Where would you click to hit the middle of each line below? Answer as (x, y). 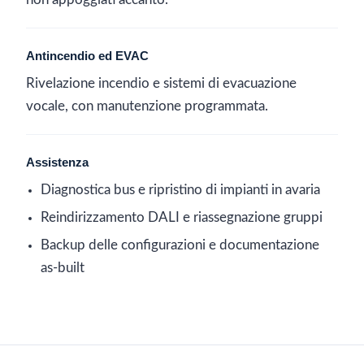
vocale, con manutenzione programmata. (147, 106)
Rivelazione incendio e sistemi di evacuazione (161, 84)
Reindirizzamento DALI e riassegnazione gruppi (182, 218)
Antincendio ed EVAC (87, 56)
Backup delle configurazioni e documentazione (180, 245)
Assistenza (57, 162)
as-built (63, 268)
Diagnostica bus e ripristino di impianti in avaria (180, 190)
